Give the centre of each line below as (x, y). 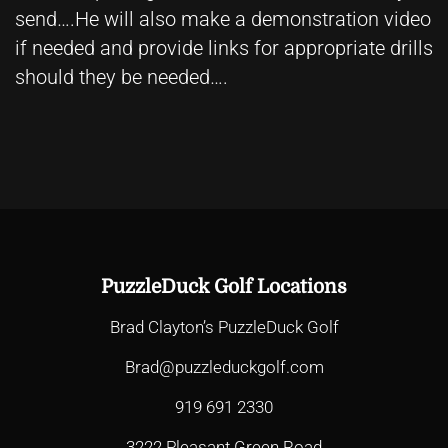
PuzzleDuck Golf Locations (224, 287)
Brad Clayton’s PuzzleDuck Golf (224, 327)
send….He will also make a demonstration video (223, 18)
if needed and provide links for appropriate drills (224, 47)
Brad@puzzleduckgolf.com (224, 367)
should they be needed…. (121, 76)
